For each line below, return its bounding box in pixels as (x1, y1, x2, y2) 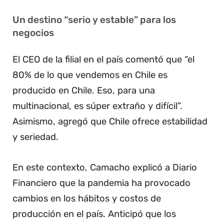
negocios (12, 27, 54, 39)
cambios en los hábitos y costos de (12, 192, 161, 204)
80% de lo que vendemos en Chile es (12, 69, 167, 81)
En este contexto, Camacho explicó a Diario (12, 161, 197, 173)
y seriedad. (12, 131, 58, 143)
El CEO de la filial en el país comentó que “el (12, 54, 194, 65)
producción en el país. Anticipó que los (12, 208, 176, 219)
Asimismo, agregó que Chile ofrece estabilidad (12, 116, 207, 127)
